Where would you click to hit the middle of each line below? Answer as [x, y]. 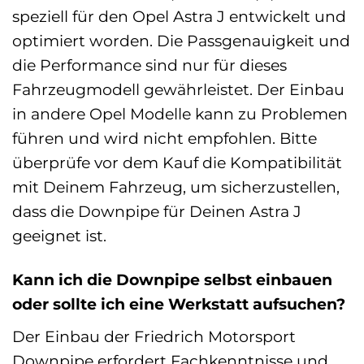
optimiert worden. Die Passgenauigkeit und [181, 40]
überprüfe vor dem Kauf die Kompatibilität [177, 162]
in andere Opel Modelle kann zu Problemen [180, 113]
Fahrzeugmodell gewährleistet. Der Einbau [178, 89]
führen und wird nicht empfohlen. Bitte [165, 138]
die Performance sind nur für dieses [149, 65]
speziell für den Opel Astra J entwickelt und [179, 16]
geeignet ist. [59, 235]
